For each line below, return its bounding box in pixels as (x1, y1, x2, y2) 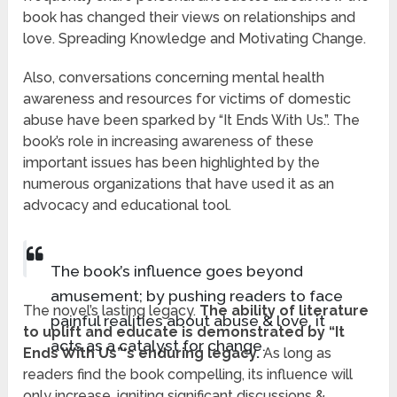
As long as (260, 345, 332, 362)
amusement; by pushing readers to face (50, 285, 343, 305)
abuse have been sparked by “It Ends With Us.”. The (23, 112, 361, 129)
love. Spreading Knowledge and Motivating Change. (23, 30, 367, 48)
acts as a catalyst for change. (50, 335, 266, 354)
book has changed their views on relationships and (23, 9, 356, 27)
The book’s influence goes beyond (50, 261, 303, 280)
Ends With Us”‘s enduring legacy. (23, 345, 261, 362)
